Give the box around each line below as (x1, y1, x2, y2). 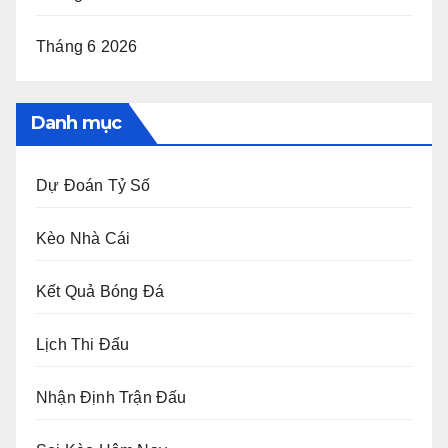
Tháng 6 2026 (36, 37, 138, 55)
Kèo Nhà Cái (36, 229, 131, 247)
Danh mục (31, 111, 121, 134)
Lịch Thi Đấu (36, 335, 130, 353)
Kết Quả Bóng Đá (36, 282, 164, 300)
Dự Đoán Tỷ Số (36, 176, 151, 194)
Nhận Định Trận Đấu (36, 388, 187, 406)
